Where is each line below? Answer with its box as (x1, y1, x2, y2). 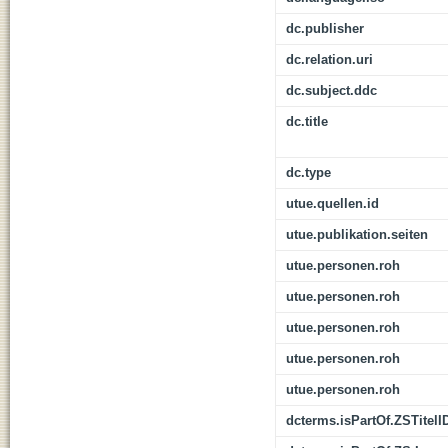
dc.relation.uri (286, 52, 373, 68)
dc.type (286, 165, 331, 181)
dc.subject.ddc (286, 83, 377, 99)
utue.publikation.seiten (286, 227, 428, 243)
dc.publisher (286, 21, 364, 37)
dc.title (286, 114, 328, 130)
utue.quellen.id (286, 196, 379, 212)
